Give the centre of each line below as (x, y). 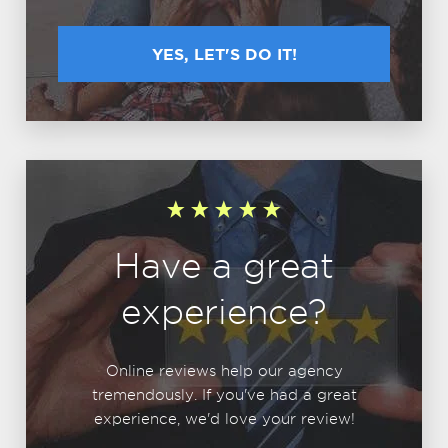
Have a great (224, 265)
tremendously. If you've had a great (224, 395)
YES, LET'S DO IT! (224, 54)
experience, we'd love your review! (224, 419)
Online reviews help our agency (224, 371)
